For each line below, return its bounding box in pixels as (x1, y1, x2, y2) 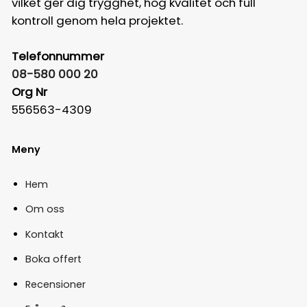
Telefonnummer (11, 48, 104, 65)
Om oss (25, 202, 64, 217)
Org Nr (11, 84, 47, 101)
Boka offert (25, 252, 82, 267)
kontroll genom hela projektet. (11, 12, 183, 29)
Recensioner (25, 277, 86, 291)
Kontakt (25, 227, 64, 241)
